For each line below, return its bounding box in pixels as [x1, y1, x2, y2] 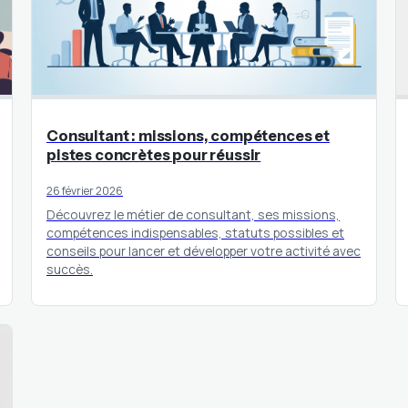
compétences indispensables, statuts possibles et [46, 223, 344, 241]
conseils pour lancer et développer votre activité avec [46, 241, 361, 260]
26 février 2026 [46, 182, 123, 199]
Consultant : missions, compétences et [46, 126, 330, 145]
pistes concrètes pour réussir [46, 145, 261, 164]
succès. [46, 260, 93, 278]
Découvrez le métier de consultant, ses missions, [46, 205, 340, 223]
